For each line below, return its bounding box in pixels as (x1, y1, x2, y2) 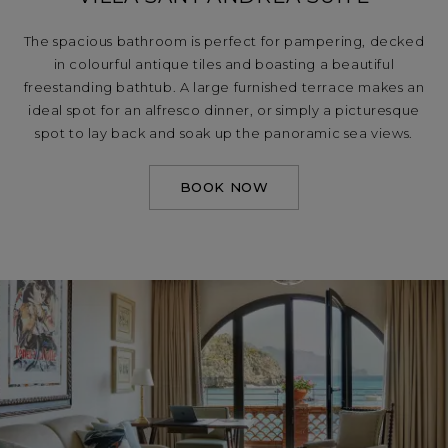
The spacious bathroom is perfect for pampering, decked (23, 33, 425, 49)
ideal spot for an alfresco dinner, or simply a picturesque (28, 102, 420, 118)
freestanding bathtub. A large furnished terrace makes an (23, 79, 425, 95)
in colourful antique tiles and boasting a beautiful (53, 56, 395, 72)
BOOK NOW (179, 179, 269, 195)
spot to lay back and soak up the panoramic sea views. (35, 125, 413, 141)
